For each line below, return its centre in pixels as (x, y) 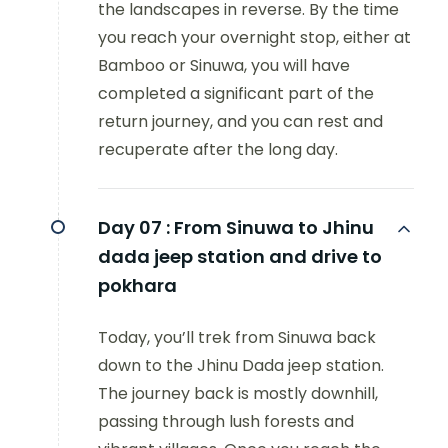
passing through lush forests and (226, 422)
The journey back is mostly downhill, (238, 394)
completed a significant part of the (236, 94)
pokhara (137, 286)
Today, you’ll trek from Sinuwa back (237, 338)
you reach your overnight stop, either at (254, 38)
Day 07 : (134, 228)
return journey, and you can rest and (240, 122)
